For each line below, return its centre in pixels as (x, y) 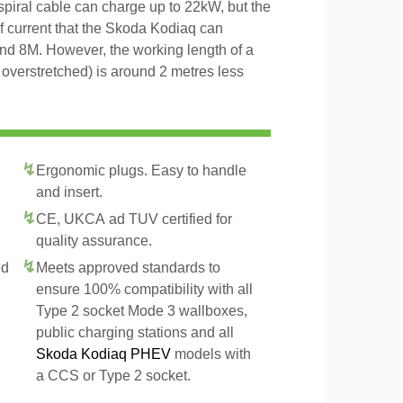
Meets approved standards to (128, 268)
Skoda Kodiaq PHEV (103, 354)
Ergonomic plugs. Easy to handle (141, 170)
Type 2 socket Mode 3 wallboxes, (142, 311)
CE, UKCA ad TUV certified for (134, 219)
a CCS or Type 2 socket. (113, 376)
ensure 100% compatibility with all (144, 289)
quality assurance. (94, 241)
